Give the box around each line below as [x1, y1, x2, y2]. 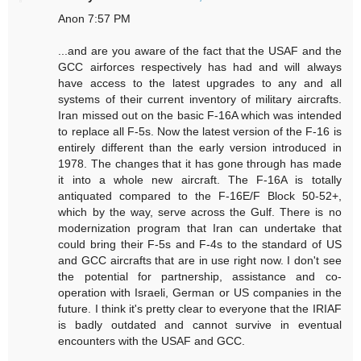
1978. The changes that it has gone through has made [58, 157, 342, 171]
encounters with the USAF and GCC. [58, 334, 246, 348]
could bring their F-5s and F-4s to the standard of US [58, 238, 342, 251]
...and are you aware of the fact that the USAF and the [58, 44, 342, 58]
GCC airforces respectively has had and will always [58, 60, 342, 74]
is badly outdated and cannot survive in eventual [58, 318, 342, 332]
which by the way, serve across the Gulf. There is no [58, 205, 342, 219]
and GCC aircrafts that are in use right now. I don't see [58, 254, 342, 268]
